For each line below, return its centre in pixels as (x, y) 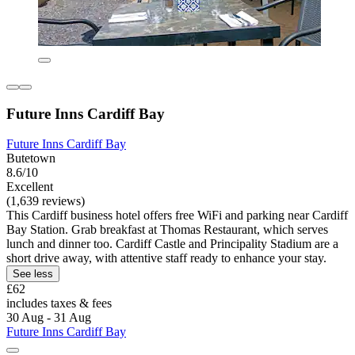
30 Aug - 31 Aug (49, 318)
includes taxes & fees (59, 303)
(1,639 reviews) (46, 201)
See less (33, 274)
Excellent (30, 187)
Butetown (31, 158)
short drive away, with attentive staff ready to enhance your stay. (166, 258)
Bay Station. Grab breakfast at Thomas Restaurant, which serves (167, 230)
